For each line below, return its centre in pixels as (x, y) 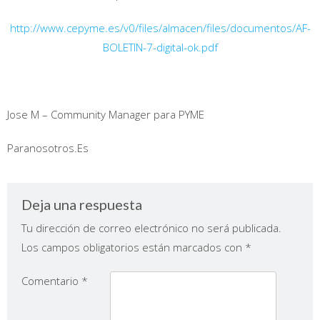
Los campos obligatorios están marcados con (133, 247)
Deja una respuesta (82, 205)
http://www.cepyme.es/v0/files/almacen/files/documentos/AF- (160, 28)
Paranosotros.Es (48, 148)
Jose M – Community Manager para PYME (106, 115)
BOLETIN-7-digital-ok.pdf (160, 47)
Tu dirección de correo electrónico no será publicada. (151, 228)
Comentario (51, 281)
